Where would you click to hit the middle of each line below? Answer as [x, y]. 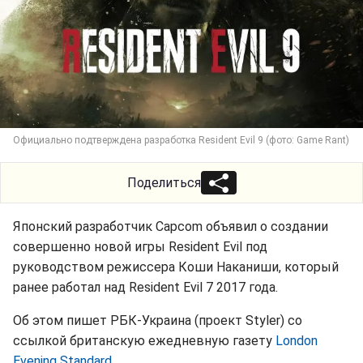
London [297, 341]
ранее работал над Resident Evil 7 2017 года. [145, 287]
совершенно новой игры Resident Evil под [140, 247]
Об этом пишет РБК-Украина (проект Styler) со [158, 320]
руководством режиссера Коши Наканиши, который [176, 267]
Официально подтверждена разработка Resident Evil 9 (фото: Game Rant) [181, 140]
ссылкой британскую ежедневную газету [144, 341]
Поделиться [164, 183]
